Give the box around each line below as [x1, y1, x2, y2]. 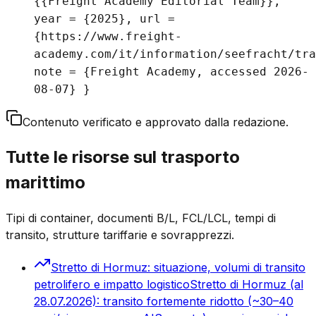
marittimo [6, 171, 85, 193]
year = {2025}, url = [34, 11, 175, 25]
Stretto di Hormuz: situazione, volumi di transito [51, 260, 305, 274]
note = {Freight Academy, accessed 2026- [34, 64, 309, 78]
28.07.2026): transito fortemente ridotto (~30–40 [34, 293, 293, 308]
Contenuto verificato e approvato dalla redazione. [23, 114, 288, 129]
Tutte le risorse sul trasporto [6, 146, 240, 167]
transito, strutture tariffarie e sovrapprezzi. [6, 227, 234, 242]
